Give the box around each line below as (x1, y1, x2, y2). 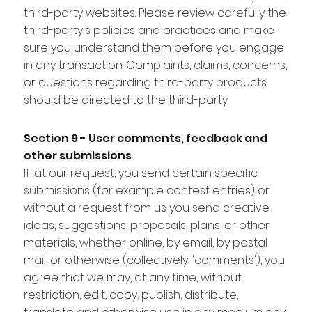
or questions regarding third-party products (23, 74, 267, 91)
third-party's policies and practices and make (23, 22, 274, 38)
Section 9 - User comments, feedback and (23, 130, 267, 146)
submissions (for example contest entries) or (23, 182, 270, 198)
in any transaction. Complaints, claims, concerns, (23, 56, 287, 73)
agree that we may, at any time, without (23, 269, 242, 286)
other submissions (23, 147, 132, 164)
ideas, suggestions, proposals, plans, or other (23, 217, 270, 233)
